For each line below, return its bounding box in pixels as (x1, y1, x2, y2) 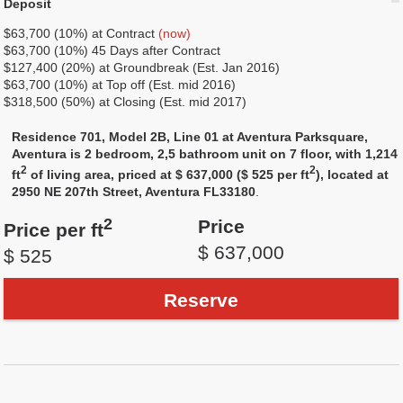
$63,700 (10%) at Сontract (4, 26, 159, 40)
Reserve (164, 289, 239, 310)
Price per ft (4, 219, 104, 240)
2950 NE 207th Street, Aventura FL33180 (12, 184, 256, 199)
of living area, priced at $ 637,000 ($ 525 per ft (27, 166, 310, 182)
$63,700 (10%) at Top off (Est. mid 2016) (4, 77, 237, 92)
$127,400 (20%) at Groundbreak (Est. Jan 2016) (4, 60, 281, 75)
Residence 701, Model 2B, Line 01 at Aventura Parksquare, (12, 130, 369, 144)
